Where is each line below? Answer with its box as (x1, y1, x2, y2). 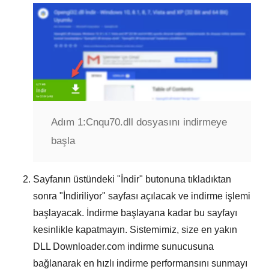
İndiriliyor (63, 191, 102, 202)
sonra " (33, 191, 63, 202)
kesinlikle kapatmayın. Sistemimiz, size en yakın (33, 225, 237, 235)
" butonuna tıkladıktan (139, 174, 231, 185)
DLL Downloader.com (33, 241, 125, 252)
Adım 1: (51, 116, 86, 128)
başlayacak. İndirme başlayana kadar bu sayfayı (33, 208, 237, 219)
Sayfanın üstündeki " (33, 174, 121, 185)
